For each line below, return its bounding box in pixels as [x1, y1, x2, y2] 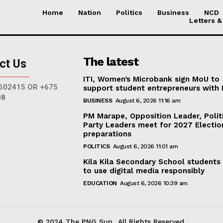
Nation [78, 8, 101, 16]
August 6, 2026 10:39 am [120, 179, 188, 187]
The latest [83, 54, 139, 69]
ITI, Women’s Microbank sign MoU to [83, 74, 220, 84]
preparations [83, 129, 132, 138]
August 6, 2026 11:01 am [112, 142, 178, 150]
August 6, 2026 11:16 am [115, 97, 181, 104]
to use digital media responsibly [83, 166, 205, 175]
